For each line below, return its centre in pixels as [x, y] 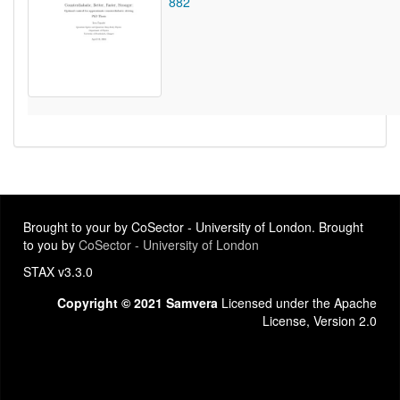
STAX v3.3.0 [58, 272]
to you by [51, 245]
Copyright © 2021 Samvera [137, 303]
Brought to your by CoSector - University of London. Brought [193, 227]
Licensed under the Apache [297, 303]
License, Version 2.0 [320, 321]
